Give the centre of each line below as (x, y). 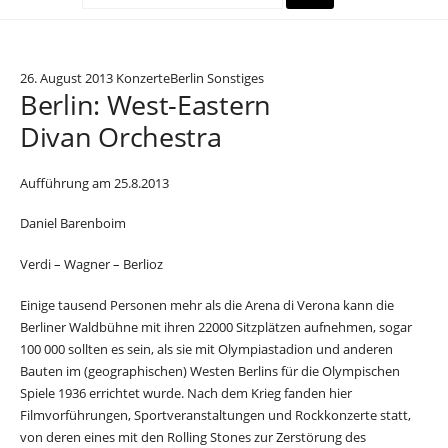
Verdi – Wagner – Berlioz (91, 264)
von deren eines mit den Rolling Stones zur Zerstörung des (193, 436)
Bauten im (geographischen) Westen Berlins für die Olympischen (210, 370)
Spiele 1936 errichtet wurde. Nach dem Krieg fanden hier (186, 392)
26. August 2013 (66, 77)
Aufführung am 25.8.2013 (94, 182)
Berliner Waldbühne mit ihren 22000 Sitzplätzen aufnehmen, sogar (216, 326)
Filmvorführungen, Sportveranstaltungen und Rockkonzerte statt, (215, 414)
